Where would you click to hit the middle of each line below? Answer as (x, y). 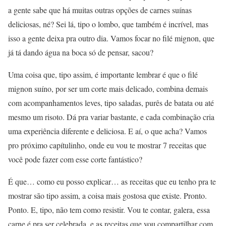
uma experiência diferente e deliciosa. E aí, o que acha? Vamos (107, 131)
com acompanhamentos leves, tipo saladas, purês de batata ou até (111, 103)
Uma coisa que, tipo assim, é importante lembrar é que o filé (103, 75)
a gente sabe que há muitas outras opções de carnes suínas (100, 10)
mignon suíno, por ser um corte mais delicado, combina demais (108, 89)
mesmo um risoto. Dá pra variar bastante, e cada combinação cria (111, 117)
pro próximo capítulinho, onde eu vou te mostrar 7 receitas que (107, 145)
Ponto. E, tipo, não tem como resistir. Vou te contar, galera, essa (109, 210)
